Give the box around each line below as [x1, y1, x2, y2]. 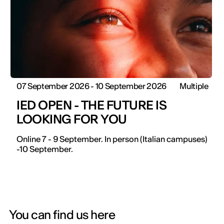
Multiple [179, 80, 208, 91]
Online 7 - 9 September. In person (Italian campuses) [16, 133, 207, 144]
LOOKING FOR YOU [16, 111, 127, 127]
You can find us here [9, 206, 115, 222]
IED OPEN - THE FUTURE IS [16, 97, 167, 113]
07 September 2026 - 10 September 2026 [16, 80, 167, 91]
